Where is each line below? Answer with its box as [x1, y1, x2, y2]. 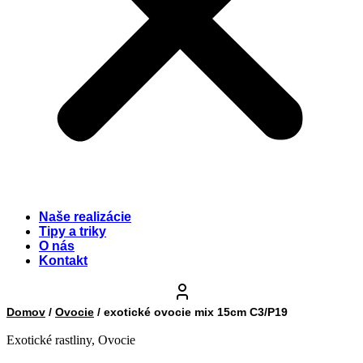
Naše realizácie [39, 209, 131, 224]
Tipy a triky [39, 224, 106, 238]
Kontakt [39, 253, 88, 267]
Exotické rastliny [6, 332, 92, 347]
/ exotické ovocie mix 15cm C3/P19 [94, 305, 288, 318]
